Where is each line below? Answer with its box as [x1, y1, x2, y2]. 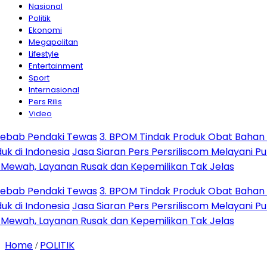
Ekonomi [29, 24, 62, 36]
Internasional [29, 84, 79, 96]
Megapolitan [29, 36, 78, 48]
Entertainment [29, 60, 83, 72]
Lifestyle [29, 48, 59, 60]
